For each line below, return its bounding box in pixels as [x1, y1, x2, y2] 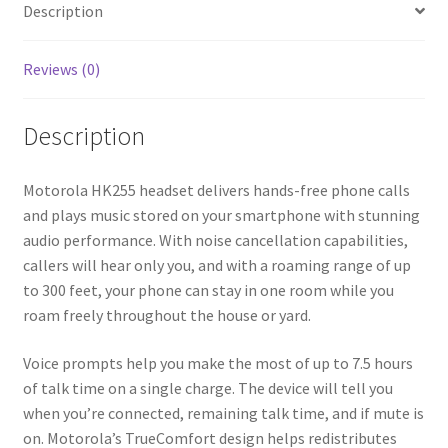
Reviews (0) [22, 58, 100, 79]
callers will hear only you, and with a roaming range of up [22, 255, 411, 276]
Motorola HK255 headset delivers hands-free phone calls [22, 180, 410, 201]
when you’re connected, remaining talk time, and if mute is [22, 402, 424, 423]
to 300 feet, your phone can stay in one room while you [22, 280, 394, 301]
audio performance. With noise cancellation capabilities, [22, 230, 408, 251]
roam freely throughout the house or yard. [22, 305, 311, 326]
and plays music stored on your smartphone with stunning [22, 205, 420, 226]
